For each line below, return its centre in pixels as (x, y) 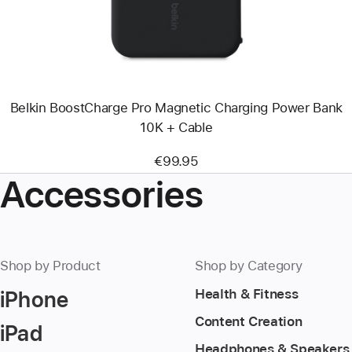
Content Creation (249, 321)
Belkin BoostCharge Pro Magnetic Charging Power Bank (176, 108)
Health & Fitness (247, 293)
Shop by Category (249, 265)
